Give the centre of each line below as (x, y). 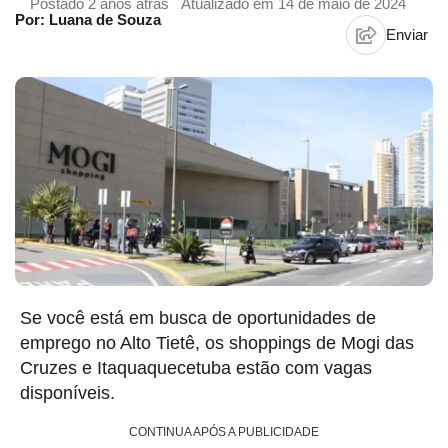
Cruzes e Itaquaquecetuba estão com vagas (196, 368)
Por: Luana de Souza (88, 19)
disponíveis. (67, 393)
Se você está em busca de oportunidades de (198, 318)
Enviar (407, 34)
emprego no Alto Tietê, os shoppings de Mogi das (217, 343)
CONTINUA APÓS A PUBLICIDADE (224, 432)
